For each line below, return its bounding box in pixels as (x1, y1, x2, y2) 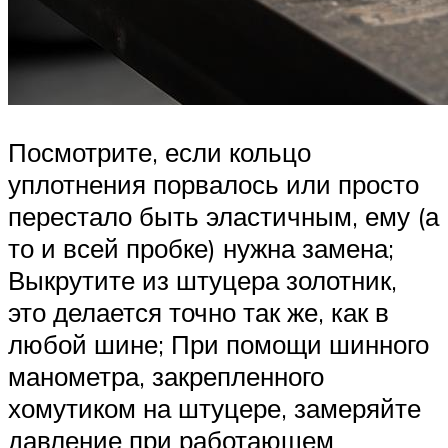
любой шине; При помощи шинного (8, 328, 429, 361)
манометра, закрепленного (8, 360, 324, 393)
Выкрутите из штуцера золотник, (8, 264, 397, 297)
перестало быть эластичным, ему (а (8, 200, 439, 233)
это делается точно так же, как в (8, 296, 389, 329)
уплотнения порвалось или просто (8, 168, 419, 201)
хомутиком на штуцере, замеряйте (8, 392, 421, 425)
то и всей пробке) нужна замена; (8, 232, 394, 265)
